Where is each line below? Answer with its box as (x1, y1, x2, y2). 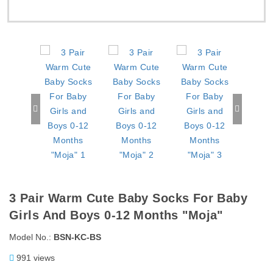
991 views (14, 252, 55, 263)
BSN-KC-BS (54, 232, 101, 242)
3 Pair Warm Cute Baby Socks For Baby (9, 191, 248, 205)
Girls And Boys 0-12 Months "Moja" (9, 208, 223, 222)
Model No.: (9, 232, 54, 242)
